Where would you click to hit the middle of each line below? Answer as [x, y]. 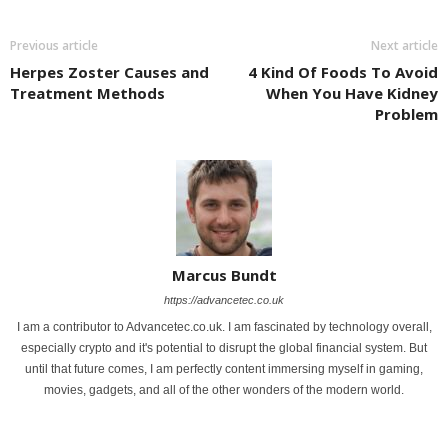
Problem [406, 114]
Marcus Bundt [224, 275]
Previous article [54, 46]
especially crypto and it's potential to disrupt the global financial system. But [224, 348]
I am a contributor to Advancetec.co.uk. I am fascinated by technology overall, [224, 327]
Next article [404, 46]
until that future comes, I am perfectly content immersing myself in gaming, [224, 369]
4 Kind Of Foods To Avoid [343, 72]
